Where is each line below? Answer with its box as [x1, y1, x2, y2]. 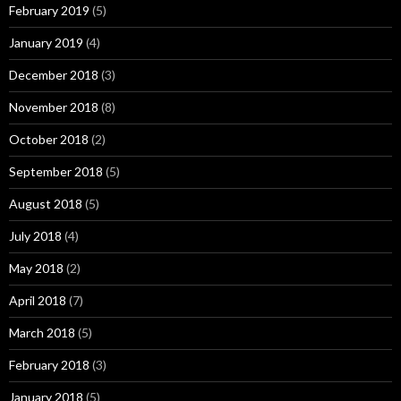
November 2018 [9, 99, 98, 115]
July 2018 [9, 228, 62, 243]
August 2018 [9, 196, 82, 211]
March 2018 [9, 325, 75, 340]
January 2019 [9, 35, 83, 50]
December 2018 [9, 67, 98, 82]
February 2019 [9, 3, 90, 18]
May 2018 [9, 260, 64, 276]
